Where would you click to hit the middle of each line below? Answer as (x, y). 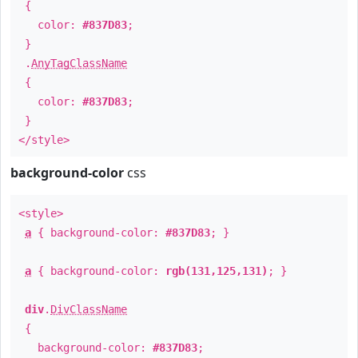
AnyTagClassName (79, 63)
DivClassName (89, 309)
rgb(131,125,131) (217, 271)
